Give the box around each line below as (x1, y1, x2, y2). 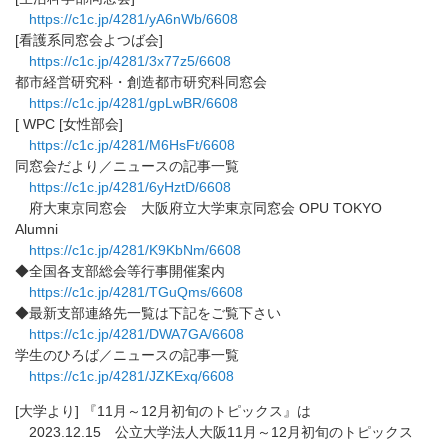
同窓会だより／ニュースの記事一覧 (15, 158, 239, 174)
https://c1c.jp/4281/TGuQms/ (29, 284, 211, 300)
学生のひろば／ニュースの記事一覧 (15, 347, 239, 363)
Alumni (15, 221, 72, 237)
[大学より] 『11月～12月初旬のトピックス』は (15, 403, 311, 419)
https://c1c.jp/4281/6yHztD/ (29, 179, 199, 195)
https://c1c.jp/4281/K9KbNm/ (29, 242, 209, 258)
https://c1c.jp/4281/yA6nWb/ (29, 11, 206, 27)
